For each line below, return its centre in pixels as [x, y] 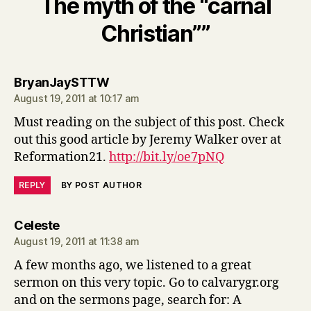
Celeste [37, 225]
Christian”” [155, 33]
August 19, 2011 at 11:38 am [77, 241]
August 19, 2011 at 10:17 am [77, 98]
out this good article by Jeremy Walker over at [148, 140]
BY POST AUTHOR [101, 185]
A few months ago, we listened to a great [133, 265]
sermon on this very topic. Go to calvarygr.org [146, 283]
